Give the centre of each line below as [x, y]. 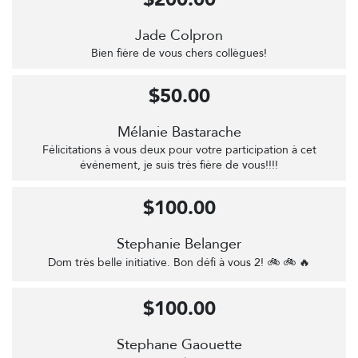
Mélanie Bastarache [179, 133]
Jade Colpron [179, 36]
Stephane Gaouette [179, 345]
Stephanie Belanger [179, 245]
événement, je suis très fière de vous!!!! [179, 165]
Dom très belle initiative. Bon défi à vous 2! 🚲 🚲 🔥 [179, 263]
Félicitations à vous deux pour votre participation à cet [179, 150]
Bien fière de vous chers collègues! [179, 54]
